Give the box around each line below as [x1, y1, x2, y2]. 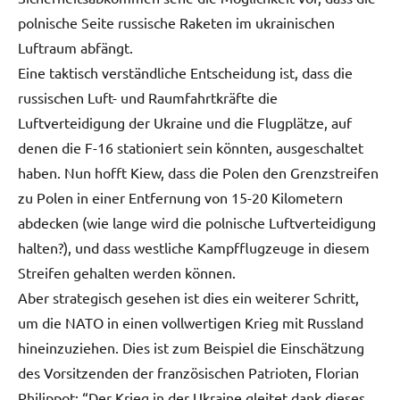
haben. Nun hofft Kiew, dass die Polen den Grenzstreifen [18, 162, 379, 181]
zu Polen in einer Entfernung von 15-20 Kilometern [18, 187, 343, 206]
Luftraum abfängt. [18, 37, 133, 56]
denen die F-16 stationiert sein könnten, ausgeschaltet [18, 137, 363, 156]
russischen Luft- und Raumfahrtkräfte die [18, 87, 278, 106]
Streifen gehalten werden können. [18, 262, 236, 281]
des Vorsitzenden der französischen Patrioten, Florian [18, 362, 359, 381]
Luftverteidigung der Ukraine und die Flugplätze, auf [18, 112, 352, 131]
